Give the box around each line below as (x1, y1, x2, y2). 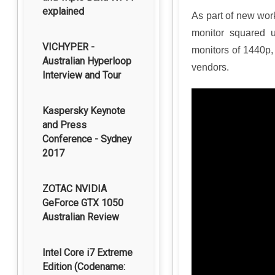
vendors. (192, 62, 229, 72)
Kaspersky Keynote (42, 105, 125, 117)
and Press (42, 119, 87, 131)
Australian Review (42, 211, 119, 223)
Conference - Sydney (42, 133, 131, 145)
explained (42, 6, 84, 17)
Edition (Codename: (42, 261, 125, 273)
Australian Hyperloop (42, 55, 131, 67)
